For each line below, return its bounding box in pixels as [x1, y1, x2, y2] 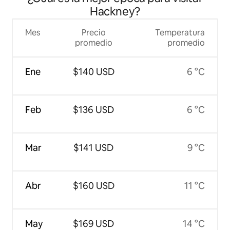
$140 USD [72, 65, 114, 78]
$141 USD [73, 141, 114, 154]
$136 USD [73, 103, 114, 116]
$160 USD [72, 179, 114, 191]
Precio [81, 27, 106, 38]
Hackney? [90, 4, 140, 19]
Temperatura [155, 27, 205, 38]
